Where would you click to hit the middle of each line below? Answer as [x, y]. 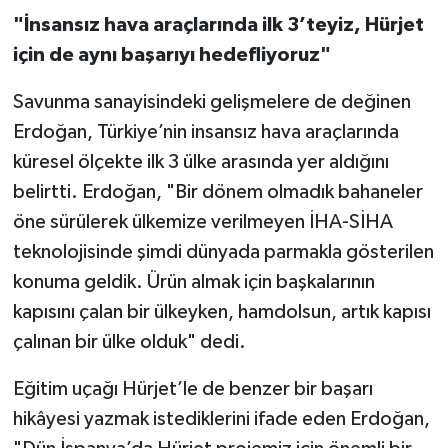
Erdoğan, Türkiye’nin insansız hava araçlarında [205, 132]
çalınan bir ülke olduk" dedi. [129, 342]
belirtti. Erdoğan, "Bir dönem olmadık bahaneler [217, 192]
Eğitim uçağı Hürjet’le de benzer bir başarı [192, 389]
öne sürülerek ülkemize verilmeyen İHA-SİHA [202, 222]
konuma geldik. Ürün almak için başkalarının [193, 282]
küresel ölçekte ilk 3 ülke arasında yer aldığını [200, 162]
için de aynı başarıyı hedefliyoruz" [171, 55]
